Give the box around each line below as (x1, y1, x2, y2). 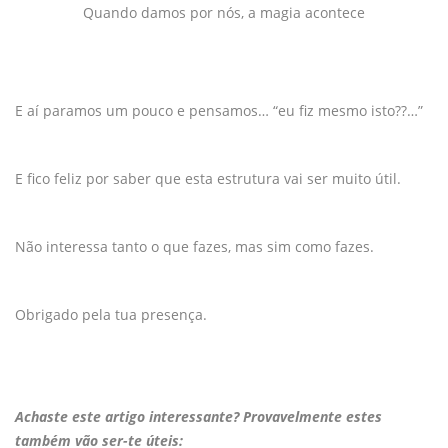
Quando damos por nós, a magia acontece (82, 2, 365, 22)
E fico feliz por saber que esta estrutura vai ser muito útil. (15, 168, 401, 188)
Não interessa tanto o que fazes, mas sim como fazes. (15, 236, 374, 256)
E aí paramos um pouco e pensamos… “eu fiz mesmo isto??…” (15, 100, 423, 120)
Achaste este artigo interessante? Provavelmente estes (15, 406, 382, 426)
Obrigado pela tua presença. (15, 304, 207, 324)
